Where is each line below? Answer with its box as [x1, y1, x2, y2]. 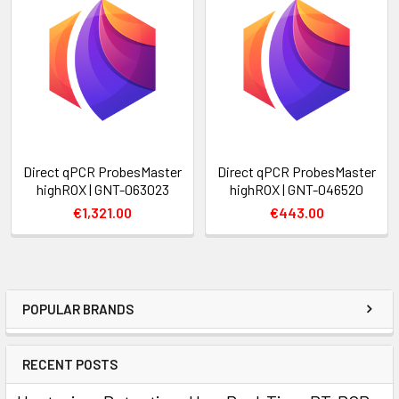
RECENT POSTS [22, 355, 118, 372]
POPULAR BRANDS [22, 300, 134, 317]
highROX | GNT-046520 [230, 180, 363, 198]
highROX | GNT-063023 [36, 180, 169, 198]
